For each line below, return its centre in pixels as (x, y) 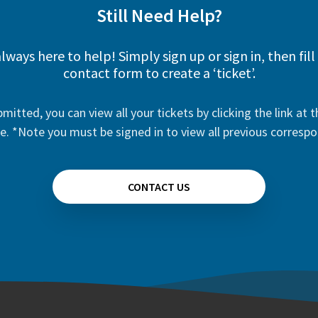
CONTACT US (159, 187)
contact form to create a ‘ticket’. (159, 73)
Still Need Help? (159, 15)
